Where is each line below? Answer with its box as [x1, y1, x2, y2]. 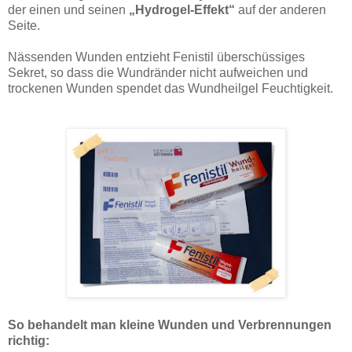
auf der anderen [235, 2, 326, 16]
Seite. [8, 18, 40, 32]
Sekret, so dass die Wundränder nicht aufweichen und [8, 65, 308, 79]
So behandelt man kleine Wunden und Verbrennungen [8, 317, 332, 332]
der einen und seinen [8, 2, 129, 16]
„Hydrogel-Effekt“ [129, 2, 235, 16]
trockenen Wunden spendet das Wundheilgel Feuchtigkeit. [8, 81, 333, 95]
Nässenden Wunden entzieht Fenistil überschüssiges [8, 49, 305, 64]
